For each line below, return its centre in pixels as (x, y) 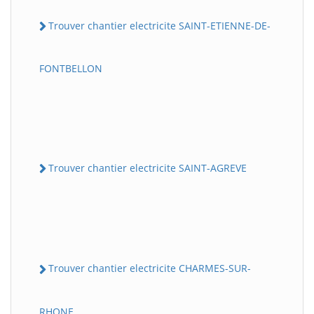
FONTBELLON (71, 69)
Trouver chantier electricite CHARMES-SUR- (150, 268)
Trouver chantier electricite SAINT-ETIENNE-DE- (159, 25)
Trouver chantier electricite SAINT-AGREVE (148, 168)
